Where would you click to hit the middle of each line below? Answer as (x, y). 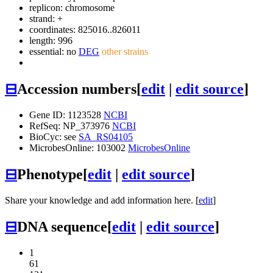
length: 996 (51, 41)
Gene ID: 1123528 (66, 115)
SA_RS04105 (106, 136)
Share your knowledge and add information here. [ (102, 200)
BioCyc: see (54, 136)
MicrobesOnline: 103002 (79, 147)
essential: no (54, 52)
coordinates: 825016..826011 (85, 30)
